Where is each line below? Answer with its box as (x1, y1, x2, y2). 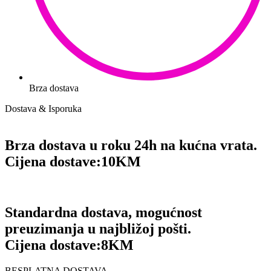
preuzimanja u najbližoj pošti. (5, 221, 191, 237)
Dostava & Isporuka (5, 103, 82, 114)
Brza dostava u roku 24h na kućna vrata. (5, 137, 257, 153)
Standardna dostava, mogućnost (5, 204, 202, 221)
